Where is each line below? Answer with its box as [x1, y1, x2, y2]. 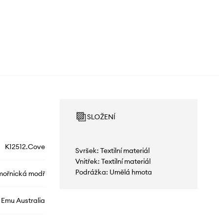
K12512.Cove [4, 142, 45, 152]
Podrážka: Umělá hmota [75, 168, 152, 177]
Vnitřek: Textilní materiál [75, 157, 151, 166]
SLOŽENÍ [87, 112, 115, 122]
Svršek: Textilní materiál [75, 146, 150, 155]
